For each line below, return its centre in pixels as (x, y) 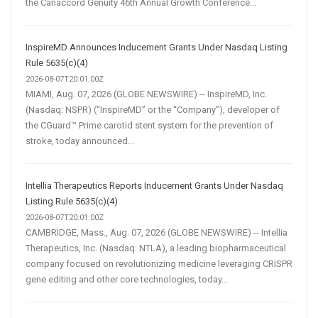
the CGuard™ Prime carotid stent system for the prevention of (149, 126)
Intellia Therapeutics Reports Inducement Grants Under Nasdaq (154, 186)
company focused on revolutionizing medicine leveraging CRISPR (159, 264)
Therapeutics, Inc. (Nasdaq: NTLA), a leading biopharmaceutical (156, 248)
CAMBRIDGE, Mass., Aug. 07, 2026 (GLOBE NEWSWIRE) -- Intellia (157, 233)
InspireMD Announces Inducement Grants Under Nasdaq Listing (157, 48)
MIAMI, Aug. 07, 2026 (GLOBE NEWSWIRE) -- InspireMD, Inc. (146, 94)
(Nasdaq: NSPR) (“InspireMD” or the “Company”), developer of (153, 110)
